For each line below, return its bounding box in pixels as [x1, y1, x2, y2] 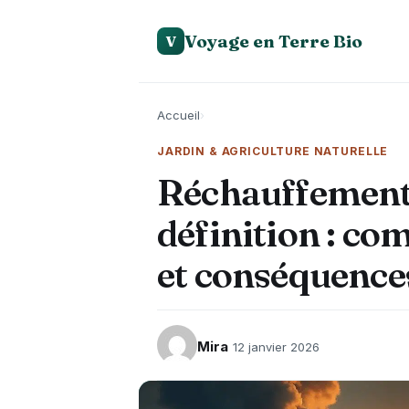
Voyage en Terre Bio [184, 29, 362, 52]
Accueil [157, 108, 200, 122]
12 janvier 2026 [233, 339, 320, 354]
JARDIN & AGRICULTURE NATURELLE [157, 144, 389, 158]
